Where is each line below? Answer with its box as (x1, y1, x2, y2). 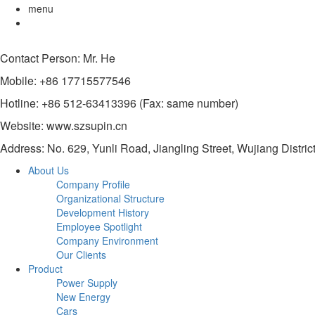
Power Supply (56, 276, 117, 290)
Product (28, 262, 63, 276)
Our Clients (56, 247, 106, 262)
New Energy (56, 290, 110, 304)
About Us (28, 163, 69, 178)
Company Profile (56, 177, 130, 192)
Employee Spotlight (56, 219, 142, 234)
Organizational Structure (56, 191, 165, 206)
